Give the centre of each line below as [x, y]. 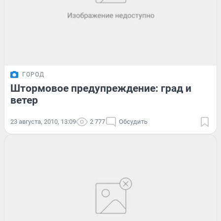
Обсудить [133, 121]
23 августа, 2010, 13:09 [43, 121]
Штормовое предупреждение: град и [101, 88]
